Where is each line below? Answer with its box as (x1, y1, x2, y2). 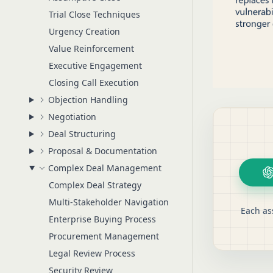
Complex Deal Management (48, 162, 161, 174)
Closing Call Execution (49, 77, 139, 88)
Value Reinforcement (49, 43, 134, 54)
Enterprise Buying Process (49, 213, 156, 225)
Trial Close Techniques (49, 9, 140, 20)
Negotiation (48, 111, 96, 122)
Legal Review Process (49, 247, 135, 259)
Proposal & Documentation (48, 145, 157, 157)
